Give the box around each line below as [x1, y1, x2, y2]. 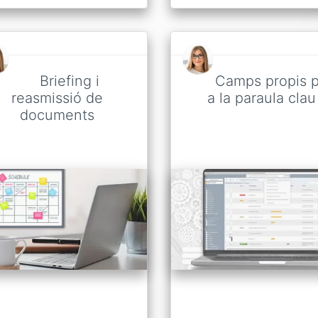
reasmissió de [11, 89, 103, 106]
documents [19, 106, 94, 124]
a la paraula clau [207, 89, 316, 106]
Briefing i [40, 72, 99, 89]
